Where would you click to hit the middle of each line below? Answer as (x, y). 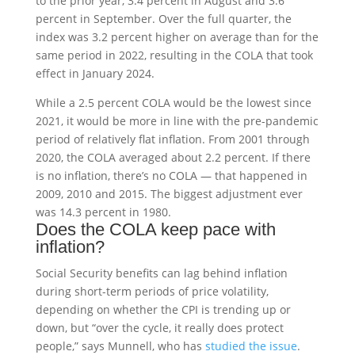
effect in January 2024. (95, 73)
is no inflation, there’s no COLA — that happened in (171, 175)
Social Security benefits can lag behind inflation (161, 273)
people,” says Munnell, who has (120, 345)
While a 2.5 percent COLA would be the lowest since (173, 102)
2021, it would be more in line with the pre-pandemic (177, 120)
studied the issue (251, 345)
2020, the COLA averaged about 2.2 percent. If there (173, 157)
